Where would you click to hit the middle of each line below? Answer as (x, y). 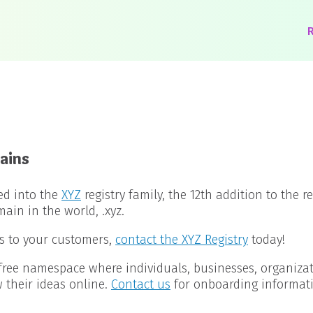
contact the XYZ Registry (182, 240)
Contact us (141, 284)
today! (267, 240)
